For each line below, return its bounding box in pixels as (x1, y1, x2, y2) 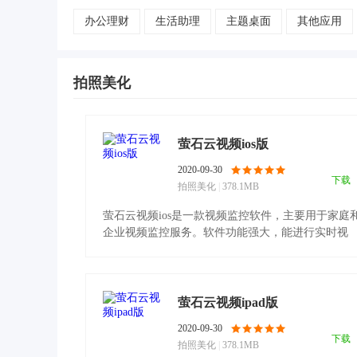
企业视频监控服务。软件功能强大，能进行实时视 (103, 226, 348, 238)
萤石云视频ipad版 (178, 296, 278, 309)
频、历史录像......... (103, 243, 198, 255)
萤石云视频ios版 (178, 137, 269, 151)
